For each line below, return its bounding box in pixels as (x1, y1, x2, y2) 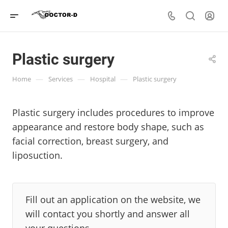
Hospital (90, 74, 116, 83)
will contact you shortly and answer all (25, 208, 190, 220)
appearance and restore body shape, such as (12, 121, 204, 133)
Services (48, 74, 73, 83)
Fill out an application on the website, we (25, 193, 201, 206)
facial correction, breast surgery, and (12, 135, 168, 147)
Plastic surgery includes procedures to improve (12, 106, 214, 119)
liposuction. (12, 149, 63, 161)
